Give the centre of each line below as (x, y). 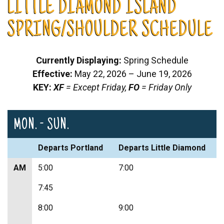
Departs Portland (70, 147)
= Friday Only (165, 87)
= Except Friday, (96, 87)
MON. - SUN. (41, 125)
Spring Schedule (155, 60)
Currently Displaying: (78, 60)
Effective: (53, 73)
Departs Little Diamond (162, 147)
